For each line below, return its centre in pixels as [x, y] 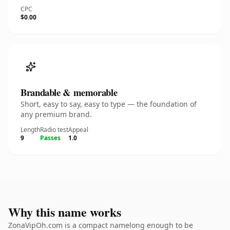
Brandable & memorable [69, 92]
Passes [50, 138]
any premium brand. [56, 114]
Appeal [78, 130]
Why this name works [65, 212]
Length [30, 130]
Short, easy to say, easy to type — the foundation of [109, 104]
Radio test [54, 130]
